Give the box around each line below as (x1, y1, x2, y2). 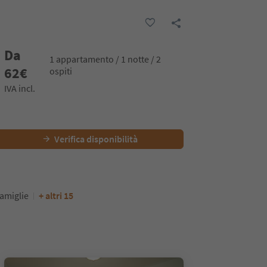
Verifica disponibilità (54, 133, 138, 145)
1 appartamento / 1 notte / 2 (49, 53, 161, 65)
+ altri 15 (39, 190, 73, 201)
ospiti (49, 65, 72, 77)
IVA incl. (4, 82, 35, 94)
